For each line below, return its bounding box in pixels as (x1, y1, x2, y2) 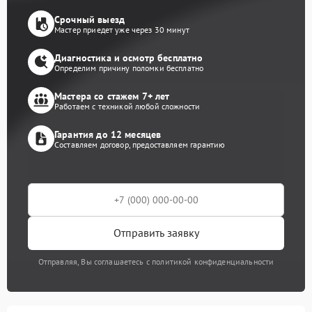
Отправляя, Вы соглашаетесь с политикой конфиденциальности (38, 256, 274, 267)
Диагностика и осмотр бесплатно (54, 52, 203, 64)
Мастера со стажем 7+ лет (54, 90, 170, 102)
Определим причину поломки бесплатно (54, 63, 204, 73)
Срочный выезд (54, 13, 125, 26)
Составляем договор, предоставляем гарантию (54, 139, 226, 150)
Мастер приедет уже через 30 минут (54, 24, 189, 35)
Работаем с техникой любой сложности (54, 101, 201, 111)
